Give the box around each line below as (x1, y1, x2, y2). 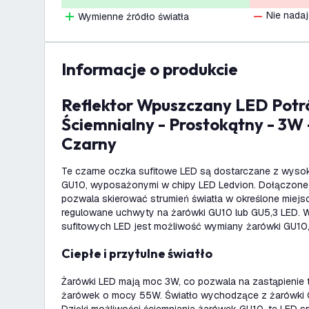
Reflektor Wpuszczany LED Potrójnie (61, 94, 72, 115)
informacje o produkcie (66, 59, 238, 79)
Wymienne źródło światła (78, 10, 189, 23)
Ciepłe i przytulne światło (70, 246, 212, 261)
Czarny (61, 133, 117, 154)
